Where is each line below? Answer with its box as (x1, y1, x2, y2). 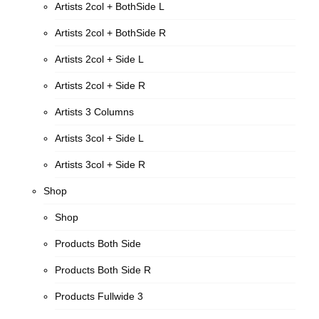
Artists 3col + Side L (55, 132, 145, 144)
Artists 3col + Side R (55, 159, 146, 170)
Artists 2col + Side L (55, 53, 145, 65)
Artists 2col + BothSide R (55, 27, 167, 38)
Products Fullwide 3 (55, 291, 144, 302)
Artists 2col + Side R (55, 80, 146, 91)
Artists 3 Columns (55, 106, 135, 117)
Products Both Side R (55, 264, 152, 276)
